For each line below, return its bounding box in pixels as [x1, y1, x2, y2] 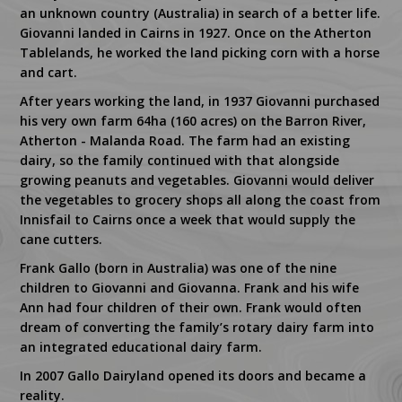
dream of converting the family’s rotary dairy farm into [20, 318, 375, 336]
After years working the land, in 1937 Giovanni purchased [20, 92, 380, 109]
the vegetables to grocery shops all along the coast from [20, 190, 381, 208]
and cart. [20, 63, 78, 81]
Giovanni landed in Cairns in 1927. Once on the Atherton [20, 23, 372, 41]
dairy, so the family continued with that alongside [20, 151, 340, 169]
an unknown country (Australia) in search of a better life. [20, 4, 381, 22]
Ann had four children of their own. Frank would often [20, 298, 363, 316]
